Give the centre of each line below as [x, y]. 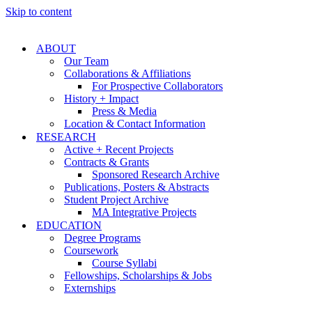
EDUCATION [69, 225]
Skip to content [39, 11]
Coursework [91, 250]
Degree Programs [102, 238]
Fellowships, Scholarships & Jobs [138, 275]
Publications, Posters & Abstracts [136, 187]
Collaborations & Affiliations [127, 73]
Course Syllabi [124, 263]
